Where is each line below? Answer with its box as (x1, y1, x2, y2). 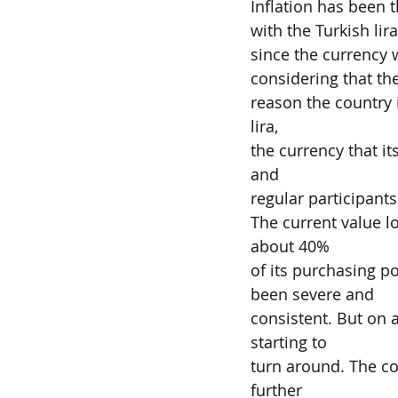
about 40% (251, 235, 330, 257)
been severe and (251, 283, 374, 305)
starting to (251, 331, 327, 353)
